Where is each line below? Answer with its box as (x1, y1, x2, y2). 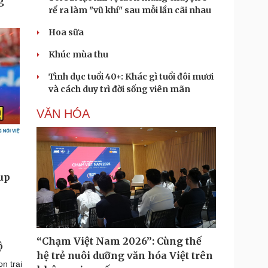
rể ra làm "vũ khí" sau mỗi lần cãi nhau (48, 5, 211, 16)
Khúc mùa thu (48, 49, 108, 60)
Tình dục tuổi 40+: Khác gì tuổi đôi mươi (48, 71, 214, 82)
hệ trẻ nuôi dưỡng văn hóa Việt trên (36, 249, 213, 261)
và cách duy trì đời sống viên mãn (48, 84, 190, 95)
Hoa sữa (48, 27, 84, 38)
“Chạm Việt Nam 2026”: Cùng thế (36, 235, 202, 247)
